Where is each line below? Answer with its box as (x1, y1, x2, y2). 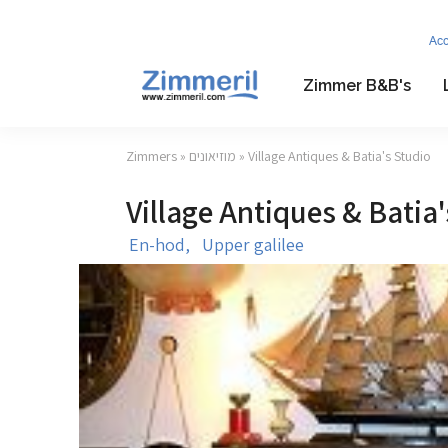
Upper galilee (202, 233, 304, 256)
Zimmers (126, 147, 180, 165)
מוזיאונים (189, 147, 236, 165)
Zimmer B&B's (302, 75, 411, 95)
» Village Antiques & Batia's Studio (236, 147, 431, 165)
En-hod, (129, 233, 202, 256)
